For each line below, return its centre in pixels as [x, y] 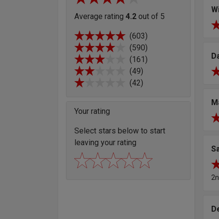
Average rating [100, 16]
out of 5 [151, 16]
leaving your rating [105, 142]
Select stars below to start [120, 131]
